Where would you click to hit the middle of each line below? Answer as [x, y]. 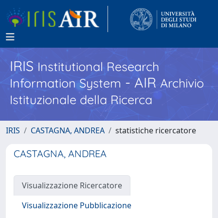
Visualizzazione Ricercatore [72, 185]
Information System [65, 83]
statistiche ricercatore [156, 130]
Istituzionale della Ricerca [81, 100]
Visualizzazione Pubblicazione [77, 205]
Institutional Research [98, 66]
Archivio [182, 83]
